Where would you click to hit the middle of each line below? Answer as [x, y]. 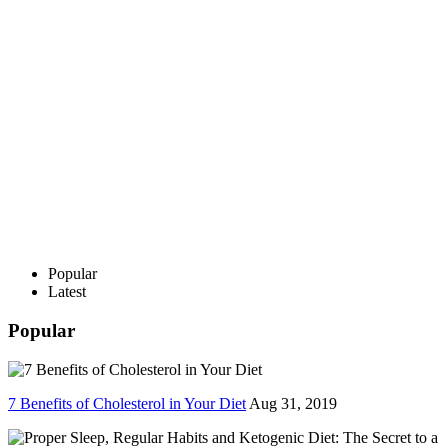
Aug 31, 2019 [293, 403]
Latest [67, 292]
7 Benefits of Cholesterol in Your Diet [127, 403]
